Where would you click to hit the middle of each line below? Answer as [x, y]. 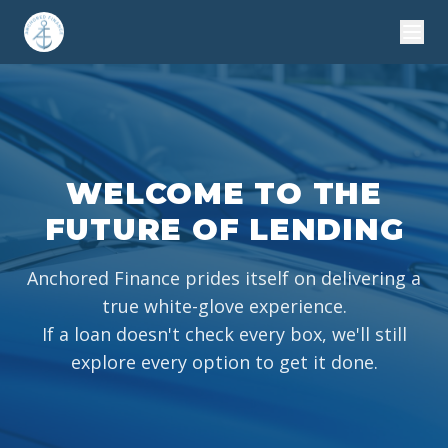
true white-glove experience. [224, 306]
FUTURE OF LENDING [224, 229]
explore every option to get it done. [224, 362]
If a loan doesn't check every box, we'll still [224, 334]
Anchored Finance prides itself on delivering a [224, 278]
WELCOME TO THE [224, 193]
